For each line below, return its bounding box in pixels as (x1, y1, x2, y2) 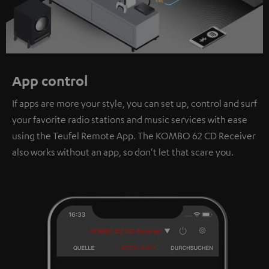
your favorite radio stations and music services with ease (12, 113, 247, 126)
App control (12, 72, 88, 89)
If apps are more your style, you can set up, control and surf (12, 97, 257, 110)
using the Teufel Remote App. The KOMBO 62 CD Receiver (12, 130, 256, 142)
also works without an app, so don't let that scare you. (12, 146, 234, 159)
